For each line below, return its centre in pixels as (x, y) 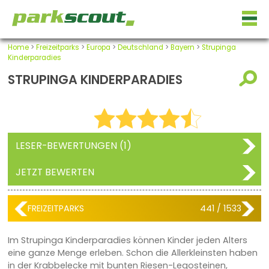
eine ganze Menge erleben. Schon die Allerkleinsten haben (132, 253)
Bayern (182, 48)
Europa (98, 48)
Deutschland (140, 48)
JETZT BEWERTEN (55, 172)
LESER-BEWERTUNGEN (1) (73, 146)
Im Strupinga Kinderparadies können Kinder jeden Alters (127, 240)
